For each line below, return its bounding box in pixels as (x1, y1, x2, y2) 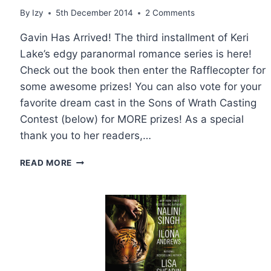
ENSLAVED (71, 219, 119, 229)
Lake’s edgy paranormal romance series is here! (19, 48, 252, 60)
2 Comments (145, 8, 195, 18)
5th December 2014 (56, 8, 133, 18)
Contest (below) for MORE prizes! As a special (19, 113, 244, 126)
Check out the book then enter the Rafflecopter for (19, 64, 266, 77)
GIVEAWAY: (71, 194, 122, 204)
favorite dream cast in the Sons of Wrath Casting (19, 97, 256, 109)
